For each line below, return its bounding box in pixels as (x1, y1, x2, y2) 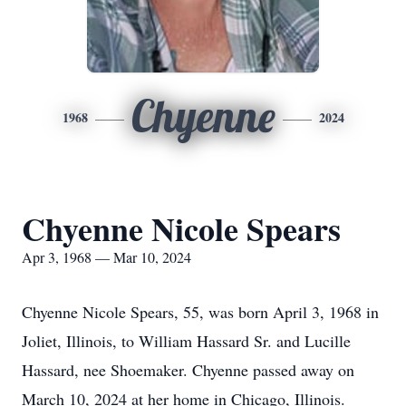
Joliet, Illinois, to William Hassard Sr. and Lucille (22, 330, 351, 352)
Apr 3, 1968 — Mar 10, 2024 (22, 247, 191, 266)
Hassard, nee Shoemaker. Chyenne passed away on (22, 359, 354, 381)
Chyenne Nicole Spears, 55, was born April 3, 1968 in (22, 301, 379, 323)
